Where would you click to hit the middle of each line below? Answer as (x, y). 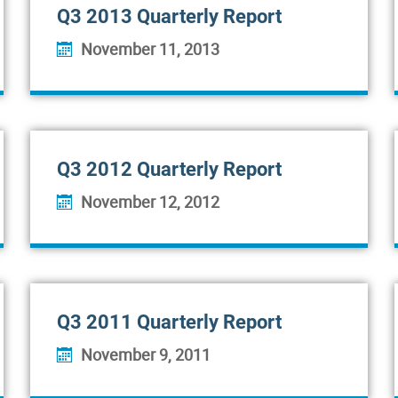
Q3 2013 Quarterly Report (169, 16)
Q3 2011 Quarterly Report (169, 322)
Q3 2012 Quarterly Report (169, 169)
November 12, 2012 (150, 202)
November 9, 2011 (146, 354)
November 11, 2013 (150, 49)
